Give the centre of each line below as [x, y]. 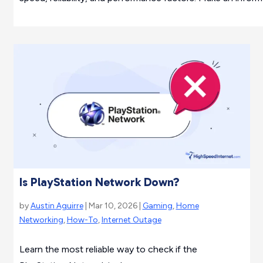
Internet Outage [131, 220]
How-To [82, 220]
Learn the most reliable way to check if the [108, 249]
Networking [41, 220]
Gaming [157, 205]
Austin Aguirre [57, 205]
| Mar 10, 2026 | [113, 205]
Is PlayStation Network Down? [99, 182]
